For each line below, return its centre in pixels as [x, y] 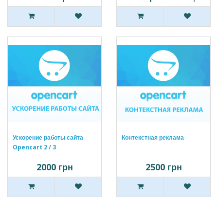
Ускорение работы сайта [48, 138]
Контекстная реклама [153, 138]
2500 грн [163, 167]
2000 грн [54, 167]
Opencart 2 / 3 [34, 147]
